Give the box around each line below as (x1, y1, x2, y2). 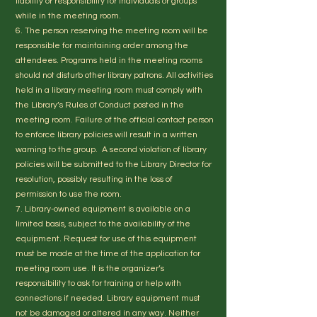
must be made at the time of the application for (16, 249, 200, 258)
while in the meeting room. (16, 11, 121, 21)
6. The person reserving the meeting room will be (16, 26, 208, 35)
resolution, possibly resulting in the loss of (16, 175, 173, 184)
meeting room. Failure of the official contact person (16, 115, 214, 125)
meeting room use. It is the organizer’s (16, 264, 164, 273)
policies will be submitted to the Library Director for (16, 160, 212, 169)
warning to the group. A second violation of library (16, 145, 207, 154)
